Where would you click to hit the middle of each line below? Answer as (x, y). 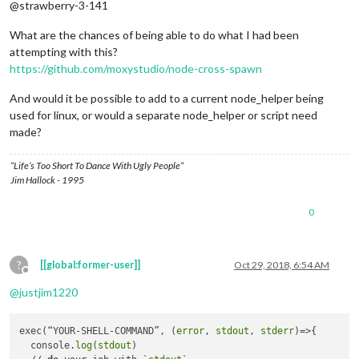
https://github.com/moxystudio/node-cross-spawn (136, 69)
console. (48, 345)
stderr (278, 331)
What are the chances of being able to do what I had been (154, 35)
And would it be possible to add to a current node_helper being (167, 99)
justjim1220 (48, 292)
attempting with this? (64, 52)
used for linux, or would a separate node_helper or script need (163, 115)
